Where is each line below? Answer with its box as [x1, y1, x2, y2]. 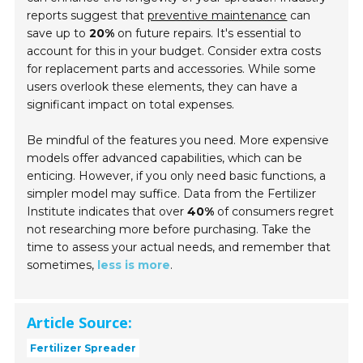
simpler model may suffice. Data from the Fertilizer [27, 186, 317, 202]
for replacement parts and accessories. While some [27, 62, 317, 77]
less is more [97, 258, 171, 273]
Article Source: [27, 313, 133, 333]
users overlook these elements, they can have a [27, 79, 298, 95]
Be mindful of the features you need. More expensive [27, 133, 330, 148]
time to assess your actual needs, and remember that [27, 240, 331, 255]
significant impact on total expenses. [27, 97, 235, 113]
